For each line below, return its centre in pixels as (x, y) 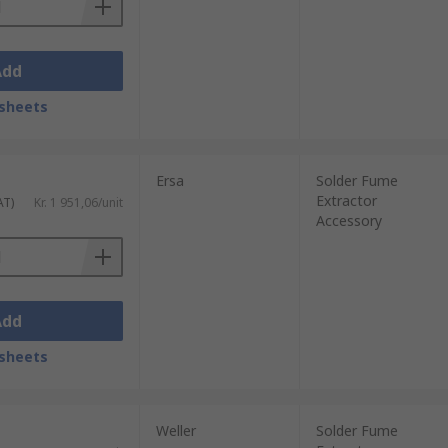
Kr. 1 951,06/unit (78, 202)
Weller (175, 430)
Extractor (346, 200)
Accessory (348, 220)
